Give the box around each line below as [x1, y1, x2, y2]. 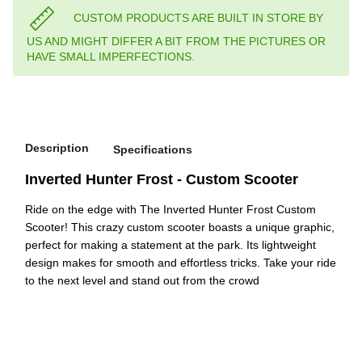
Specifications [113, 142, 192, 156]
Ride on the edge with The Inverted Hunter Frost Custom [25, 203, 316, 217]
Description [25, 141, 89, 155]
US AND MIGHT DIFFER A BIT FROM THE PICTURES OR [27, 35, 326, 48]
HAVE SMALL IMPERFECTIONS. [27, 50, 195, 64]
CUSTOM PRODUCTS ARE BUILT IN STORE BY [74, 11, 323, 24]
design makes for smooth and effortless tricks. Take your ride [25, 256, 336, 270]
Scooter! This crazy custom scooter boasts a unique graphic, [25, 221, 335, 234]
